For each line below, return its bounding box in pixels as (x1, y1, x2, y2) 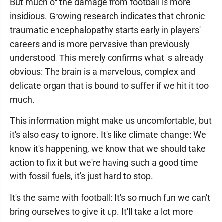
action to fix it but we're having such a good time (10, 157, 198, 167)
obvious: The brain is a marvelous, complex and (10, 66, 195, 77)
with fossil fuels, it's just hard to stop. (10, 171, 153, 181)
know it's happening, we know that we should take (10, 143, 206, 154)
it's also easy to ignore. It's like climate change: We (10, 129, 206, 140)
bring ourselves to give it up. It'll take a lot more (10, 206, 193, 217)
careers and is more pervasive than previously (10, 39, 190, 49)
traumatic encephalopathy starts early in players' (10, 25, 201, 35)
